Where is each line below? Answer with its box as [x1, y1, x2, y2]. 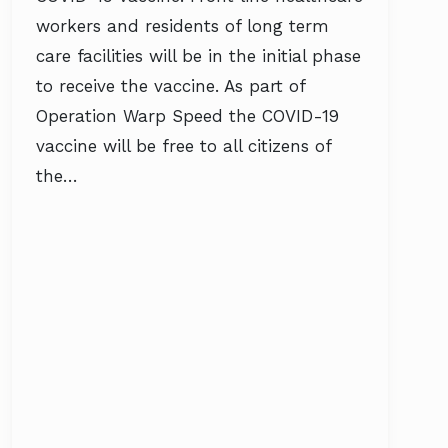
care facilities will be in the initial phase [36, 46, 361, 66]
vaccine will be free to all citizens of [36, 136, 331, 156]
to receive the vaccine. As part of [36, 76, 305, 96]
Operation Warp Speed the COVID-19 [36, 106, 339, 126]
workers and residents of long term [36, 16, 329, 36]
